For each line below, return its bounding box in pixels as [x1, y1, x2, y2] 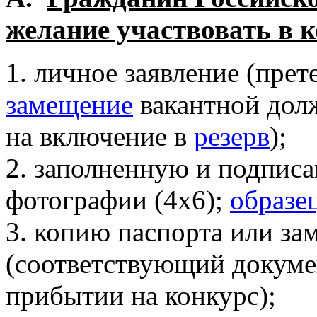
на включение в [6, 121, 194, 151]
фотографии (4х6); [6, 185, 230, 215]
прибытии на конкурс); [6, 280, 276, 311]
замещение [6, 89, 133, 120]
